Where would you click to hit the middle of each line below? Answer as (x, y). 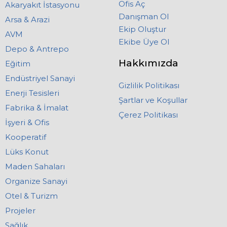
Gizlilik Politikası (149, 86)
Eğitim (18, 64)
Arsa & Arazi (27, 20)
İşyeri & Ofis (27, 123)
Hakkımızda (148, 63)
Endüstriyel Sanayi (40, 79)
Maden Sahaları (35, 167)
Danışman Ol (144, 17)
